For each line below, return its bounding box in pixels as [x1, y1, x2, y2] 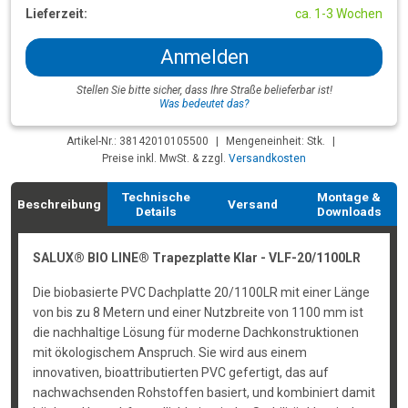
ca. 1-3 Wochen [295, 6, 382, 21]
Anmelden [159, 46, 249, 68]
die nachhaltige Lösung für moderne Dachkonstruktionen [32, 325, 359, 340]
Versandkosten [229, 152, 306, 165]
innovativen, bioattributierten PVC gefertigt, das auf [32, 365, 329, 380]
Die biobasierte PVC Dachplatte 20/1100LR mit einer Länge [32, 285, 370, 300]
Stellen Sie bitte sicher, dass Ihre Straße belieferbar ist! [76, 84, 332, 97]
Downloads [316, 204, 382, 219]
